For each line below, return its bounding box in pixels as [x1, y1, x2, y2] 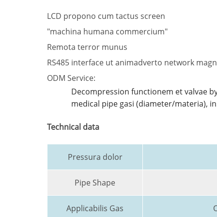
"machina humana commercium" [47, 26, 168, 37]
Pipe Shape [75, 177, 115, 188]
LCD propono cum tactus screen [47, 10, 165, 21]
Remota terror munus [47, 41, 127, 52]
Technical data [47, 121, 99, 132]
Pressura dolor [67, 151, 123, 162]
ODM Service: [47, 72, 95, 83]
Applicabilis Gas [66, 202, 124, 214]
